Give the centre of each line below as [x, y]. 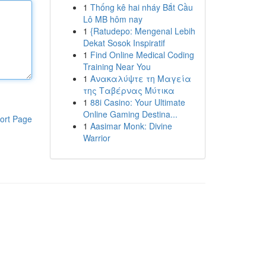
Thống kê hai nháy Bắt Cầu [141, 7]
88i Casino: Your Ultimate [137, 102]
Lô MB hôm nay [113, 19]
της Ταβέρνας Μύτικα [129, 90]
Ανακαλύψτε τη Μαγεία [140, 78]
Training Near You [117, 66]
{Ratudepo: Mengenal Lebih [142, 31]
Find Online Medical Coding [142, 55]
